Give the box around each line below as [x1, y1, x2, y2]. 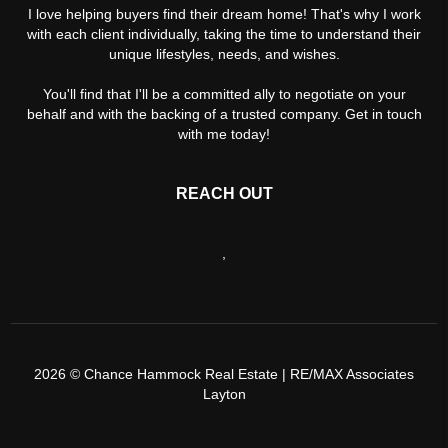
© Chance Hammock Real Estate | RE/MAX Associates [66, 365, 414, 382]
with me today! [178, 125, 270, 142]
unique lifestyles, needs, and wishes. [108, 45, 340, 62]
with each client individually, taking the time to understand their [27, 25, 421, 42]
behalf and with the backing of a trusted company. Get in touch [26, 105, 422, 122]
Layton [202, 385, 246, 402]
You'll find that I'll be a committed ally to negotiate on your [42, 85, 406, 102]
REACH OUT [175, 184, 273, 202]
